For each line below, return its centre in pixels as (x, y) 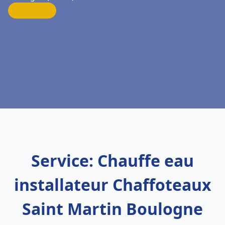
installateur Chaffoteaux (113, 185)
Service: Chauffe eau (113, 160)
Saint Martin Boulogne (113, 209)
